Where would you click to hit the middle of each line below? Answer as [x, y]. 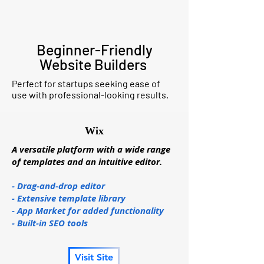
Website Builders [94, 64]
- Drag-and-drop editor [58, 186]
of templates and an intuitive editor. [87, 162]
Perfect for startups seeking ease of [86, 83]
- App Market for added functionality [88, 211]
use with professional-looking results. [91, 95]
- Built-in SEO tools [50, 223]
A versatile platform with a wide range [91, 149]
